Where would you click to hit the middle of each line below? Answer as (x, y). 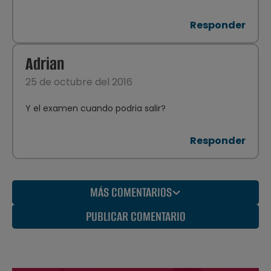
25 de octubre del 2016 (79, 82)
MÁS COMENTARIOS (131, 192)
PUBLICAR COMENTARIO (135, 217)
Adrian (45, 64)
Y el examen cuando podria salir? (96, 109)
